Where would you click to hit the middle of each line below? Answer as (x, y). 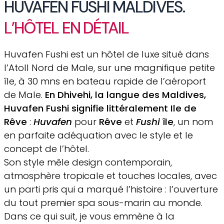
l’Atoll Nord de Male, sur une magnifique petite (109, 67)
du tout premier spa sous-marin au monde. (103, 202)
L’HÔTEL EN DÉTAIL (66, 28)
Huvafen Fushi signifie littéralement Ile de (100, 108)
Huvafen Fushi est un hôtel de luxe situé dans (106, 54)
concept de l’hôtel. (46, 148)
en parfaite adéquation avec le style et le (98, 135)
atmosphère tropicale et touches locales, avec (110, 175)
